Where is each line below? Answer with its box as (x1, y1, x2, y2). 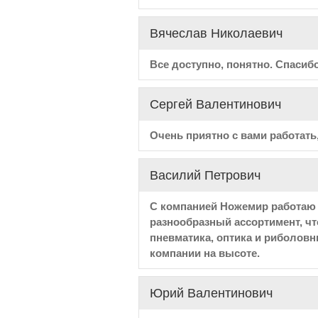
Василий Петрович (149, 168, 261, 182)
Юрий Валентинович (149, 286, 273, 300)
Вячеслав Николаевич (149, 26, 283, 40)
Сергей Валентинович (149, 97, 281, 111)
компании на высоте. (149, 247, 260, 259)
